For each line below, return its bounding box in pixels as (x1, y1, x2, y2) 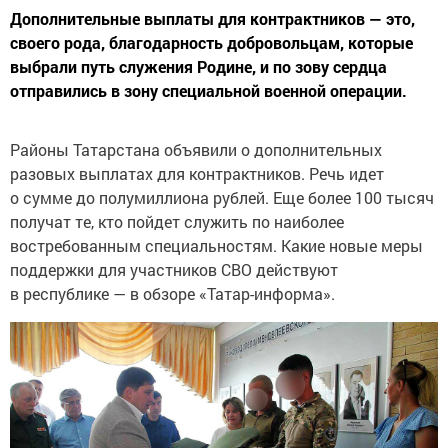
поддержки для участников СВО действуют (10, 258, 338, 280)
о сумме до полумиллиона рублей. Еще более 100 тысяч (10, 186, 434, 208)
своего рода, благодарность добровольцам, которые (10, 31, 413, 53)
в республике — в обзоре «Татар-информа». (10, 282, 335, 304)
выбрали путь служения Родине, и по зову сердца (10, 55, 387, 77)
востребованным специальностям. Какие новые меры (10, 234, 423, 256)
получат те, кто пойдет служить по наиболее (10, 210, 344, 232)
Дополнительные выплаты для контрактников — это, (10, 7, 415, 29)
